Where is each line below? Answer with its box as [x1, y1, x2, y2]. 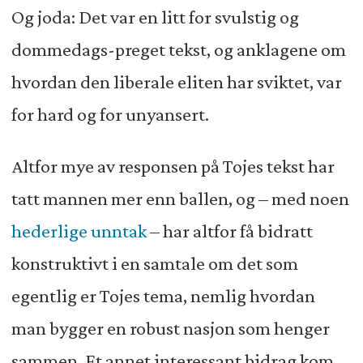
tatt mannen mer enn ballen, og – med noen [11, 187, 349, 209]
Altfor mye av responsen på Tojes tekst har [11, 155, 335, 177]
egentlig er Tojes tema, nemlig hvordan [11, 284, 315, 306]
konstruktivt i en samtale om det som [11, 252, 298, 274]
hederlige [11, 220, 88, 241]
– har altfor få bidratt [146, 220, 313, 241]
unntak [90, 220, 147, 241]
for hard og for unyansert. [11, 104, 209, 126]
